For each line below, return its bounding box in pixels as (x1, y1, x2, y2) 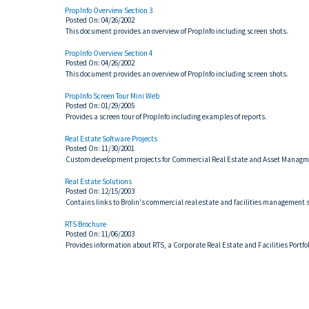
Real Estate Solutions (65, 177, 132, 186)
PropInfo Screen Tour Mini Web (65, 91, 159, 101)
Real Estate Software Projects (65, 134, 157, 143)
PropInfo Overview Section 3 (65, 6, 152, 15)
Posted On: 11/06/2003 (66, 229, 134, 239)
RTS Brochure (65, 219, 106, 229)
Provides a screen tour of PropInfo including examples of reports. (66, 112, 267, 121)
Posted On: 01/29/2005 (66, 101, 134, 110)
